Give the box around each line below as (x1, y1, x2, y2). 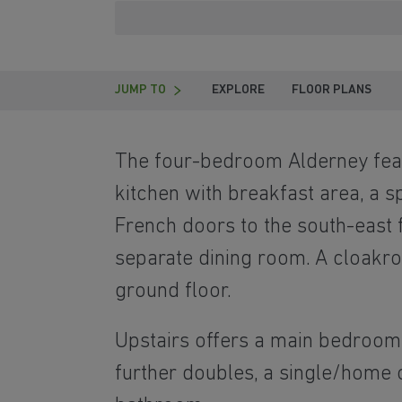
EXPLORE (212, 83, 265, 98)
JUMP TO (115, 83, 166, 98)
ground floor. (115, 281, 232, 303)
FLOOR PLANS (292, 83, 371, 98)
